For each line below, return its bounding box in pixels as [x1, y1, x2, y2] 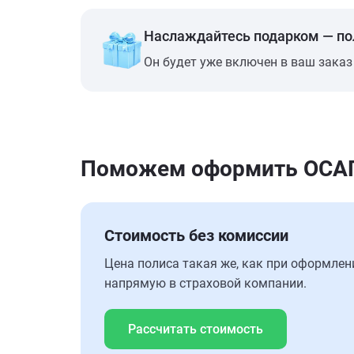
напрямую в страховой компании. [104, 276, 307, 291]
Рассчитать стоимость [128, 322, 263, 337]
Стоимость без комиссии [104, 226, 288, 245]
